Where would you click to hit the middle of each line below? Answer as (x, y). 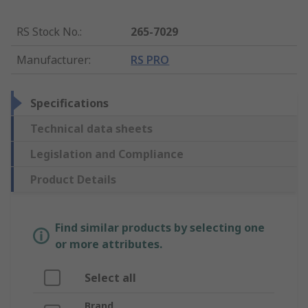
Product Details (73, 179)
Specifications (69, 103)
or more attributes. (109, 244)
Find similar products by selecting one (160, 227)
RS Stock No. (48, 31)
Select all (110, 277)
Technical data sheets (91, 128)
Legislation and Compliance (107, 154)
